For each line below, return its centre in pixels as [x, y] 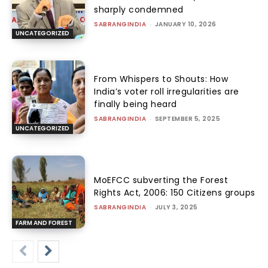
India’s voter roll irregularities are [167, 92]
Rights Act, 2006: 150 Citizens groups [175, 193]
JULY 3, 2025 [176, 208]
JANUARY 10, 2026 [185, 24]
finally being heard [135, 104]
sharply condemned [139, 9]
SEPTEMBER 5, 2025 [188, 119]
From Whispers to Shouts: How [161, 79]
